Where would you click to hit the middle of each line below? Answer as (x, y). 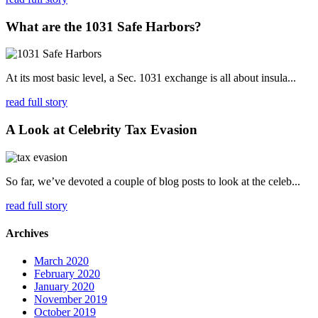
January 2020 (64, 287)
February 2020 (67, 274)
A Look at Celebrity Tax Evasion (102, 130)
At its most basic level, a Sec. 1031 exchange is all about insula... (151, 78)
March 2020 (61, 261)
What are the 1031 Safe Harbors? (104, 26)
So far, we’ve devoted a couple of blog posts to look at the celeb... (153, 181)
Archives (27, 234)
